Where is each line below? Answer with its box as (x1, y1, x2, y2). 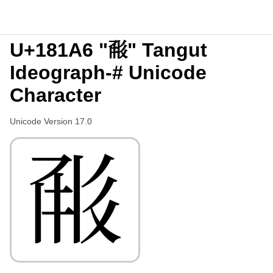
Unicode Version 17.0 (10, 116, 92, 126)
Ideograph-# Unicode (10, 62, 207, 83)
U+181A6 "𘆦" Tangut (10, 39, 207, 61)
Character (10, 84, 101, 106)
